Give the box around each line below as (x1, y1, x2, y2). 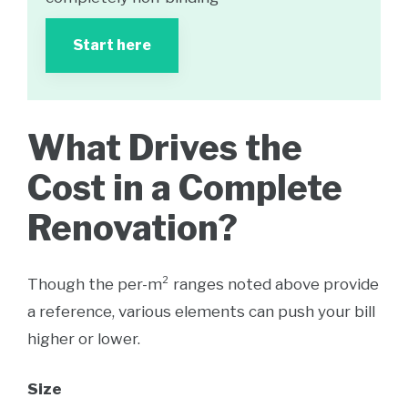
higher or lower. (27, 330, 140, 348)
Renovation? (27, 207, 238, 249)
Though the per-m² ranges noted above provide (27, 275, 379, 293)
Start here (73, 36, 151, 54)
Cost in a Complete (27, 167, 342, 209)
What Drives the (27, 127, 302, 168)
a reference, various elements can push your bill (27, 302, 375, 321)
